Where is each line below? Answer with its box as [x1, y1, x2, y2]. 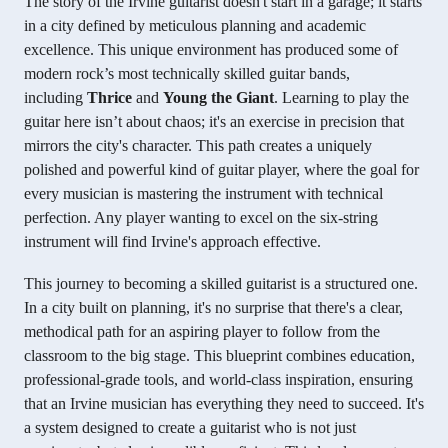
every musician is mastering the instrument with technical [24, 185, 383, 203]
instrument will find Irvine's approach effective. [24, 233, 321, 251]
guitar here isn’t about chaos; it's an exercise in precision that [24, 113, 404, 131]
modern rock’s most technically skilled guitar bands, [24, 65, 350, 83]
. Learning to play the [274, 89, 409, 107]
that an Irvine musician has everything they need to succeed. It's [24, 395, 424, 413]
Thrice [87, 89, 132, 107]
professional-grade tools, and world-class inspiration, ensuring [24, 371, 413, 389]
